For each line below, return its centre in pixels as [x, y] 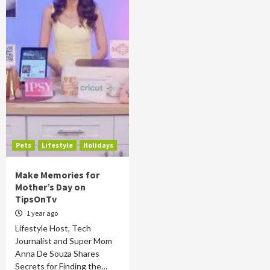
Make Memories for [57, 175]
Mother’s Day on [50, 187]
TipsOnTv [36, 199]
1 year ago [42, 213]
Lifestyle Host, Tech [53, 228]
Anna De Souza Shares [57, 253]
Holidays [98, 145]
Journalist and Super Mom [64, 241]
